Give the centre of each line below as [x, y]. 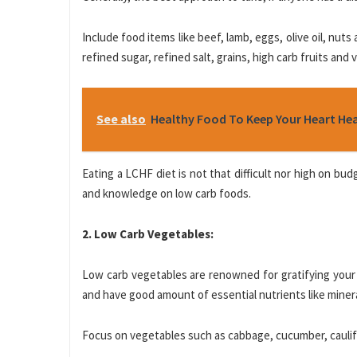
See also [121, 119]
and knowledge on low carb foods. [167, 194]
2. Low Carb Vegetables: [148, 234]
